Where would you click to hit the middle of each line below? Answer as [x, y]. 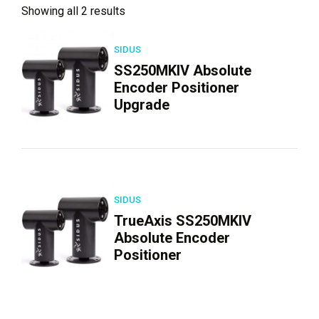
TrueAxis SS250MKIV [183, 220]
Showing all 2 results [73, 11]
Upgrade [142, 105]
